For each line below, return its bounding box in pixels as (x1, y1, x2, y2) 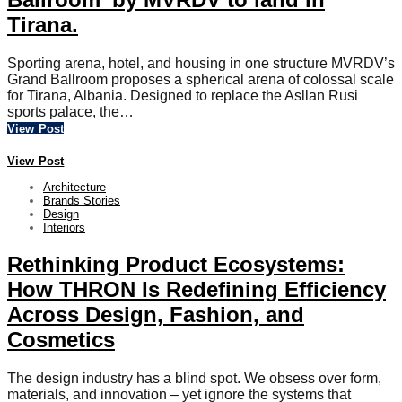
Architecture (43, 180, 106, 195)
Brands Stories (43, 194, 120, 208)
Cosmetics (7, 327, 115, 352)
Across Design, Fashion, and (7, 301, 304, 327)
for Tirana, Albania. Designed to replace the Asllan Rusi (7, 88, 358, 104)
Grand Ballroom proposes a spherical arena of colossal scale (7, 72, 394, 88)
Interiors (43, 221, 85, 235)
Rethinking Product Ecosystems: (7, 251, 345, 276)
